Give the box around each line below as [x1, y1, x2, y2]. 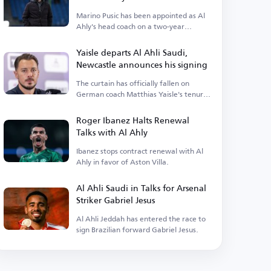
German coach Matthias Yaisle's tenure [76, 87, 208, 101]
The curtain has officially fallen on [76, 76, 190, 90]
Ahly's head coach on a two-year [76, 19, 185, 33]
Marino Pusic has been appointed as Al [76, 8, 206, 22]
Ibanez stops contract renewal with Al [76, 144, 204, 158]
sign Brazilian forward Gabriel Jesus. [76, 223, 199, 237]
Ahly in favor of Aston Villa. [76, 155, 169, 169]
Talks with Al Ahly [76, 124, 148, 140]
